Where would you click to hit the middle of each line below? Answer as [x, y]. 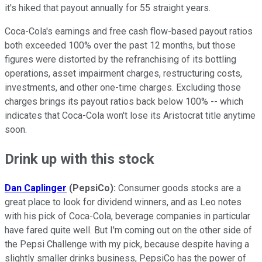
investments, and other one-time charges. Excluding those [123, 87]
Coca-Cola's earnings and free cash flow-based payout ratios [129, 31]
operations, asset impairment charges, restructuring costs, [123, 73]
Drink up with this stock [80, 159]
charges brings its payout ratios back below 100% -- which [124, 101]
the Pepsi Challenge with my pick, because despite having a [127, 244]
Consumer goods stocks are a [178, 188]
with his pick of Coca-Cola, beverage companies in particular [127, 216]
